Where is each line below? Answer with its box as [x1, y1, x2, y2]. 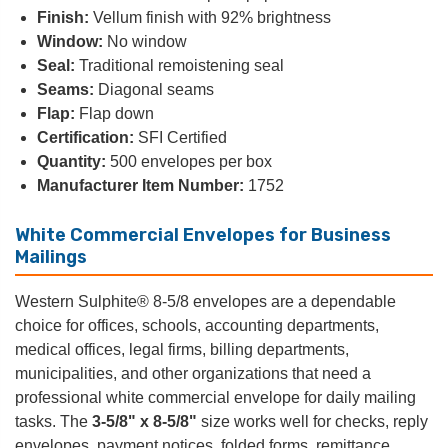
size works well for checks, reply [197, 413, 428, 431]
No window [103, 33, 187, 51]
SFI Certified [134, 129, 227, 147]
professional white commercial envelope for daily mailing [15, 389, 416, 407]
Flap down [75, 105, 154, 123]
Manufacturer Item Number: [37, 177, 244, 195]
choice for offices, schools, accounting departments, [15, 317, 379, 335]
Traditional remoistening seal [75, 57, 284, 75]
